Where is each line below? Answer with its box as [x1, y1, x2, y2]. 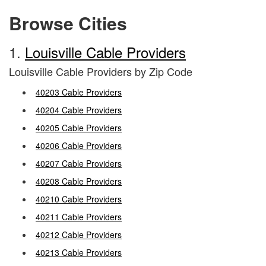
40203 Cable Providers [36, 86, 122, 98]
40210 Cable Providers [36, 193, 122, 205]
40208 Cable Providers [36, 175, 122, 187]
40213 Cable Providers [36, 246, 122, 258]
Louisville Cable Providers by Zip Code [9, 64, 192, 79]
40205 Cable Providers [36, 122, 122, 134]
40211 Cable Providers [36, 211, 122, 223]
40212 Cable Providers [36, 229, 122, 240]
